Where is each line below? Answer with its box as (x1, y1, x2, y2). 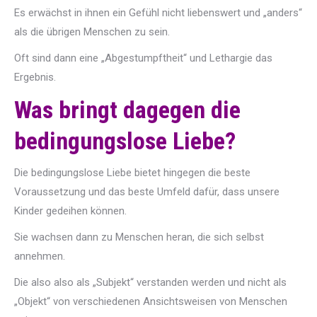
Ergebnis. (14, 71, 56, 83)
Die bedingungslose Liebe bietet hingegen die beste (14, 166, 250, 179)
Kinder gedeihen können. (14, 204, 127, 217)
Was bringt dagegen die (14, 96, 241, 124)
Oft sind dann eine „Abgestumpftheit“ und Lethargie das (14, 52, 272, 64)
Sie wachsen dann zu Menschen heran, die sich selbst (14, 231, 264, 243)
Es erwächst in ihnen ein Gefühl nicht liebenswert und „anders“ (14, 6, 302, 19)
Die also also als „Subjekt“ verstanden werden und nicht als (14, 276, 287, 289)
